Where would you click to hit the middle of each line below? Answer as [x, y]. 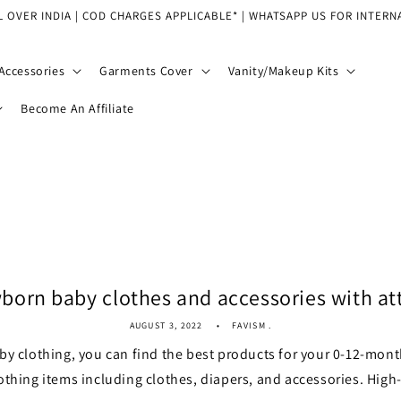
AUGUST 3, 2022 [166, 325]
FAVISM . [252, 325]
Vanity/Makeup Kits [283, 71]
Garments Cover [146, 71]
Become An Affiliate [77, 108]
